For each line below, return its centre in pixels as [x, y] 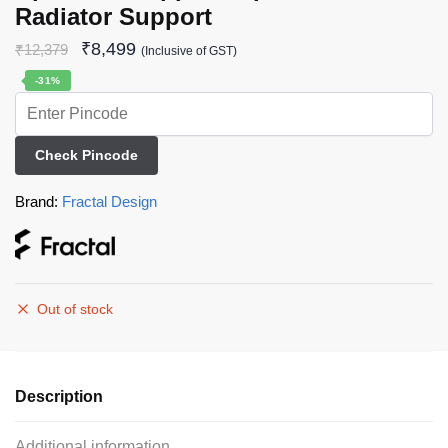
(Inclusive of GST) [189, 50]
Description [59, 396]
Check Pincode [86, 155]
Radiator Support [113, 16]
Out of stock [75, 308]
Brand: [38, 201]
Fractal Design [109, 201]
